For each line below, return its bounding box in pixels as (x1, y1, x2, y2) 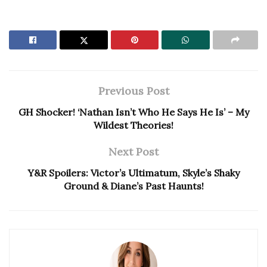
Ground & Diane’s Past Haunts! (63, 179, 204, 192)
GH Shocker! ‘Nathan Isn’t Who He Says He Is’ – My (18, 105, 249, 118)
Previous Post (98, 83, 169, 98)
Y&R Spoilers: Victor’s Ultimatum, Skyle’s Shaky (27, 166, 240, 179)
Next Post (108, 144, 159, 159)
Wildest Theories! (94, 119, 173, 131)
